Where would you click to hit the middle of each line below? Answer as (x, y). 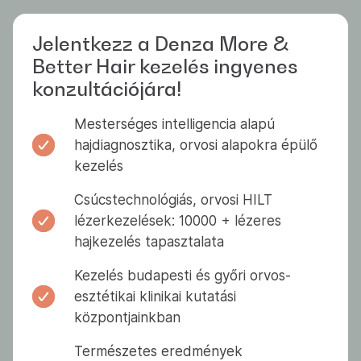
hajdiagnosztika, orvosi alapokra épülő (196, 145)
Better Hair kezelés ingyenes (165, 67)
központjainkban (127, 318)
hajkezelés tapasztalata (149, 242)
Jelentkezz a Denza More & (160, 44)
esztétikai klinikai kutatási (155, 297)
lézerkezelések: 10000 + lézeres (178, 221)
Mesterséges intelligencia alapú (174, 124)
